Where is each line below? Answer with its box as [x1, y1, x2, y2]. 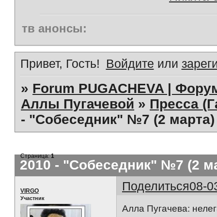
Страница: [20, 152, 51, 159]
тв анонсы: [22, 21, 87, 35]
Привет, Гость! [20, 56, 100, 70]
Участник [20, 195, 45, 201]
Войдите [106, 56, 154, 70]
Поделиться [122, 179, 190, 193]
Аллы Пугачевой [21, 96, 135, 111]
